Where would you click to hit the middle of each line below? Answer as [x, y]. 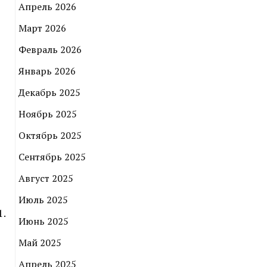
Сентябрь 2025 [52, 157]
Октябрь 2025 [50, 136]
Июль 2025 [43, 200]
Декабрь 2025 [49, 93]
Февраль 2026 [50, 50]
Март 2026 [42, 28]
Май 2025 [40, 243]
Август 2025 [46, 178]
